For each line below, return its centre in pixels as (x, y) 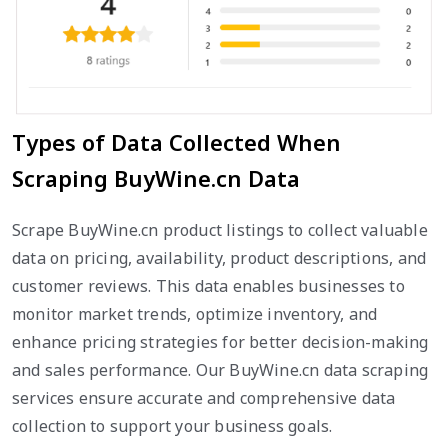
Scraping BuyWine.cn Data (156, 177)
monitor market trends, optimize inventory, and (195, 313)
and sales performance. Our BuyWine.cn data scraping (220, 369)
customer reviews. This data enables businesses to (208, 285)
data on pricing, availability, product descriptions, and (219, 257)
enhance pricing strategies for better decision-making (220, 341)
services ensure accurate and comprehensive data (204, 397)
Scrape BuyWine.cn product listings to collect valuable (220, 229)
